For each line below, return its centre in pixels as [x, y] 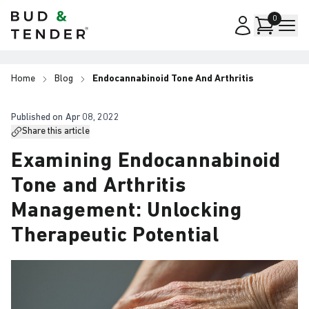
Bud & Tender [42, 19]
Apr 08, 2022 [92, 118]
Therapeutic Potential [115, 237]
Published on [37, 118]
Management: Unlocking [127, 212]
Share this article [56, 132]
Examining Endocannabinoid [146, 162]
